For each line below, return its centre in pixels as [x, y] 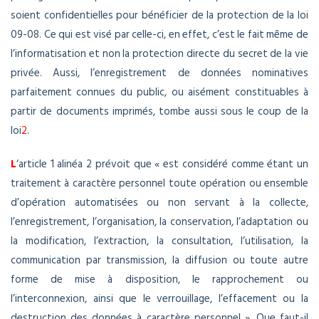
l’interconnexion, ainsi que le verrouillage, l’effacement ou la [159, 299]
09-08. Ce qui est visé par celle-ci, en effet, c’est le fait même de [159, 35]
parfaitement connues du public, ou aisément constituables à [159, 93]
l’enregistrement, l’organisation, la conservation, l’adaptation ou [159, 222]
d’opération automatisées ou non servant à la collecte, [159, 203]
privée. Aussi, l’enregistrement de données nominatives [159, 73]
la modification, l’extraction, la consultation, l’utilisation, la [159, 241]
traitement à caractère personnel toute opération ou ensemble [159, 184]
